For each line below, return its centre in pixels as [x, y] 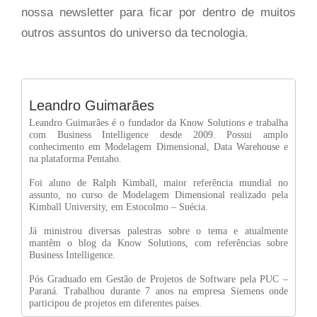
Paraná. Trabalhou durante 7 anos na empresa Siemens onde [158, 291]
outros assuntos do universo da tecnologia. [135, 33]
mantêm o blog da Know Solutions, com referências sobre [158, 243]
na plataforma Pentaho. [75, 158]
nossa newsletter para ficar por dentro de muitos [158, 12]
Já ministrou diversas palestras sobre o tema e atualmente [158, 231]
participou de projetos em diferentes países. [115, 303]
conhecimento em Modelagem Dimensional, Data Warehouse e [158, 146]
